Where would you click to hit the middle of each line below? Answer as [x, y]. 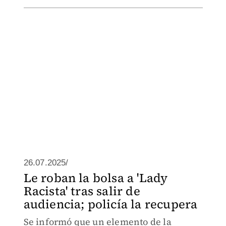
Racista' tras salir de [82, 191]
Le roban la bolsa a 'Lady [96, 178]
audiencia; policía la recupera [110, 204]
